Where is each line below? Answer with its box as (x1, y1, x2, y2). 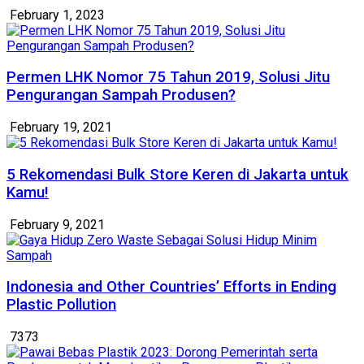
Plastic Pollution (6, 296, 116, 314)
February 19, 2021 (6, 119, 112, 136)
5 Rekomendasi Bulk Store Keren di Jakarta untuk (6, 165, 349, 184)
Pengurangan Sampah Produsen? (6, 86, 236, 105)
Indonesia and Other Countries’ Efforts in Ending (6, 278, 336, 297)
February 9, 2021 (6, 216, 105, 232)
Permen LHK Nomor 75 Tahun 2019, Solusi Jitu (6, 68, 330, 87)
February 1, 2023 (6, 6, 105, 23)
